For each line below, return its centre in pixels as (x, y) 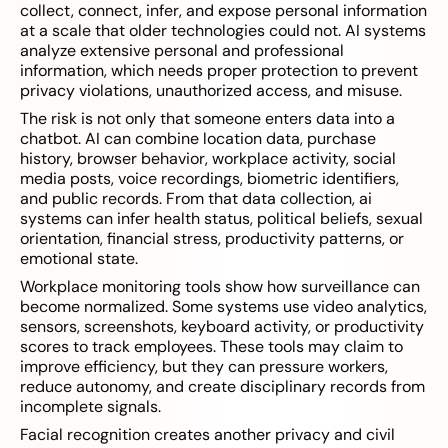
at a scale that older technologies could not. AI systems (223, 31)
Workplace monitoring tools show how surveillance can (220, 287)
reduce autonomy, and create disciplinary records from (222, 387)
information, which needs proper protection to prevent (219, 71)
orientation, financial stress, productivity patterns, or (212, 239)
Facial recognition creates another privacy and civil (207, 435)
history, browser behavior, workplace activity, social (208, 159)
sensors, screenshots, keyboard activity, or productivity (222, 327)
